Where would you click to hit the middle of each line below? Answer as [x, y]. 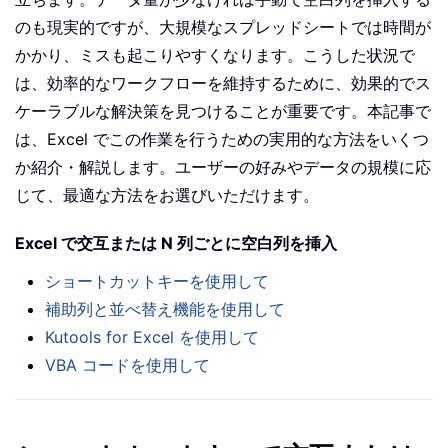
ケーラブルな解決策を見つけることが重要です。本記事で [223, 111]
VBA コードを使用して [127, 365]
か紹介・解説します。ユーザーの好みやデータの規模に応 [223, 167]
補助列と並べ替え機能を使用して [165, 309]
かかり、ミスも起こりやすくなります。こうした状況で [215, 55]
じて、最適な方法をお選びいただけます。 [167, 195]
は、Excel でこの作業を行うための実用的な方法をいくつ [222, 139]
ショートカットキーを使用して [157, 281]
